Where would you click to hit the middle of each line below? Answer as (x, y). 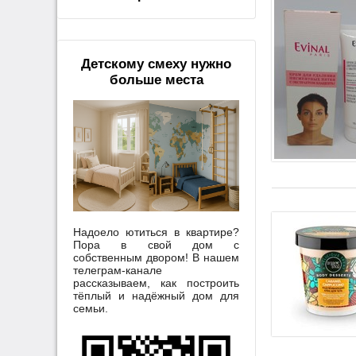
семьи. (91, 308)
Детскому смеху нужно (156, 64)
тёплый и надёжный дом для (156, 295)
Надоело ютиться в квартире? (156, 232)
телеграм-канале (118, 270)
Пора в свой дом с (156, 244)
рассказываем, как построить (156, 282)
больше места (156, 80)
